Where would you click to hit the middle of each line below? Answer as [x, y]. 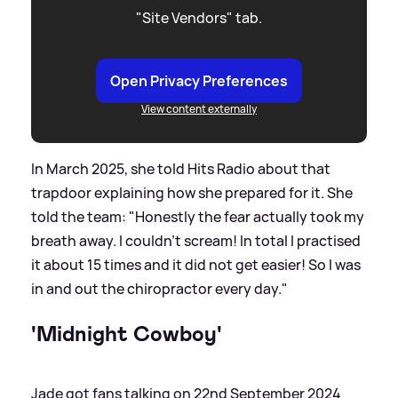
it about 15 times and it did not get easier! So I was [196, 264]
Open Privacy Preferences [199, 80]
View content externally [199, 108]
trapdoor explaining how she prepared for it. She [192, 192]
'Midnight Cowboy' [127, 334]
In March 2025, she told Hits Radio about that [181, 168]
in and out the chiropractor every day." [159, 288]
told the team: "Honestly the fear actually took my [198, 216]
